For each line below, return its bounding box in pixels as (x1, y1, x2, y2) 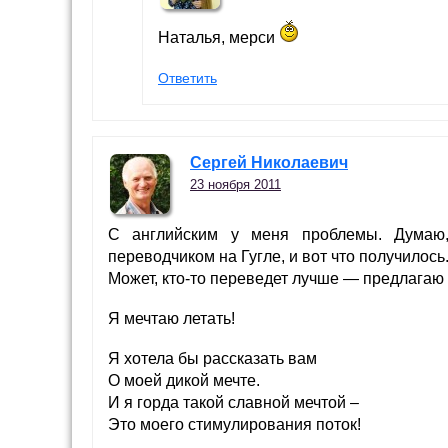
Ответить (158, 70, 217, 87)
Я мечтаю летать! (108, 310, 235, 328)
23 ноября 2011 (190, 177, 281, 193)
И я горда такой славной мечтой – (108, 394, 359, 412)
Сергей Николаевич (190, 154, 348, 172)
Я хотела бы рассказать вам (108, 350, 317, 368)
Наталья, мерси (158, 29, 279, 47)
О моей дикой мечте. (108, 372, 260, 390)
